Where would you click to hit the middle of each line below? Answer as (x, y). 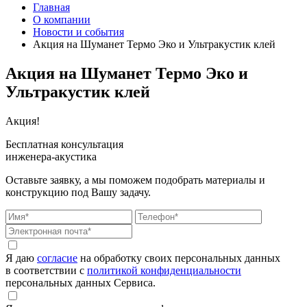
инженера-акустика (51, 156)
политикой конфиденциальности (164, 270)
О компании (62, 19)
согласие (57, 258)
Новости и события (78, 32)
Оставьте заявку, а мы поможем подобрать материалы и (135, 180)
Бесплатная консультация (64, 144)
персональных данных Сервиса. (81, 282)
